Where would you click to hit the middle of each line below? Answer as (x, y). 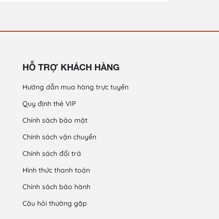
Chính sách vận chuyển (59, 137)
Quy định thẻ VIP (49, 103)
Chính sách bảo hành (56, 186)
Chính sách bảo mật (55, 120)
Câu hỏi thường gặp (55, 203)
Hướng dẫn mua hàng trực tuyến (76, 87)
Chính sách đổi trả (52, 153)
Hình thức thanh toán (56, 170)
